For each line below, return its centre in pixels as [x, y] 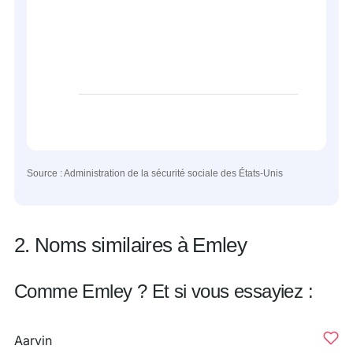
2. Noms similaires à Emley [131, 245]
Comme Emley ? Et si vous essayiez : [163, 291]
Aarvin [33, 340]
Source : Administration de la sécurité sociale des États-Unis [155, 173]
